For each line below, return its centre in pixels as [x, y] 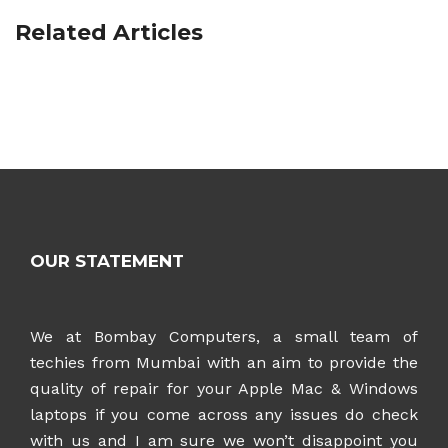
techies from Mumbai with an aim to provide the [224, 362]
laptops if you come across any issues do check [224, 414]
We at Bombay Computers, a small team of [224, 336]
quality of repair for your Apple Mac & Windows [224, 388]
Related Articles [109, 32]
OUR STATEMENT [107, 261]
